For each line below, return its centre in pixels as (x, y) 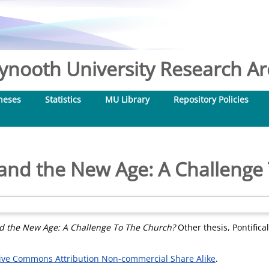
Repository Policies (211, 99)
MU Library (127, 99)
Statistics (63, 99)
